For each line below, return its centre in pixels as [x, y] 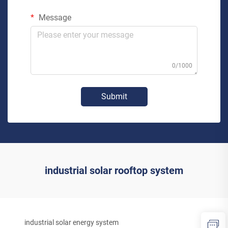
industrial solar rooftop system [114, 171]
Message [54, 18]
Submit [114, 97]
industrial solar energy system [72, 223]
